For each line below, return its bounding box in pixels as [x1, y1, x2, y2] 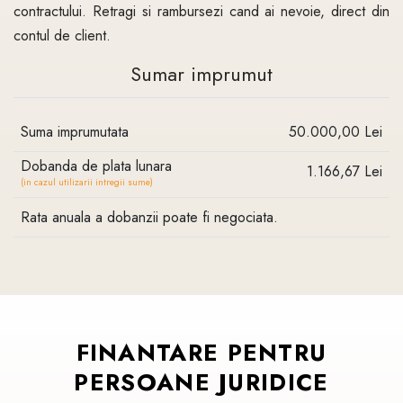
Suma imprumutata [21, 121, 129, 142]
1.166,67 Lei [307, 161, 382, 182]
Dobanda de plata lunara [21, 156, 172, 176]
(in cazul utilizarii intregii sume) [21, 175, 153, 189]
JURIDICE [219, 365, 329, 399]
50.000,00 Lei [289, 121, 382, 142]
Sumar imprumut [130, 60, 273, 88]
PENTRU [227, 336, 327, 370]
